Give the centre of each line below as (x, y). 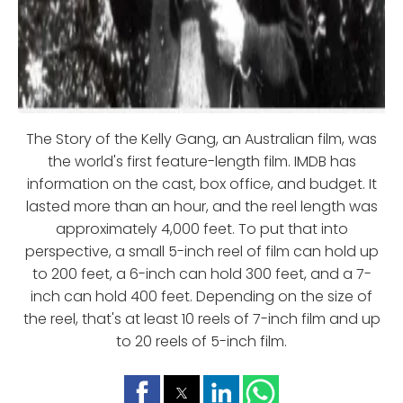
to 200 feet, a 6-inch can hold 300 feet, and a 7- (201, 273)
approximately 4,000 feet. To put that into (201, 228)
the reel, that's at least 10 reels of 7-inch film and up (201, 318)
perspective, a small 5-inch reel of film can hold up (201, 251)
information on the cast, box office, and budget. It (201, 184)
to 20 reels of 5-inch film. (201, 341)
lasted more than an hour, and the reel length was (201, 206)
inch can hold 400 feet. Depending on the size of (201, 296)
